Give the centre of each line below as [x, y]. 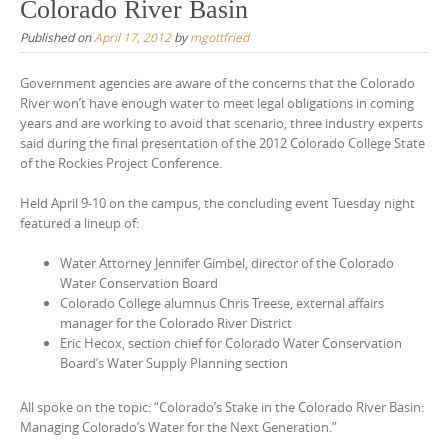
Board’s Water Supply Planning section [174, 363]
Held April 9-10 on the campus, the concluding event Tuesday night [217, 203]
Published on [57, 37]
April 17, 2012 [132, 37]
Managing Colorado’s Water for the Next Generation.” [178, 427]
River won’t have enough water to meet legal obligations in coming [217, 103]
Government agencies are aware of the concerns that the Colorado [217, 83]
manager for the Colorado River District [176, 323]
